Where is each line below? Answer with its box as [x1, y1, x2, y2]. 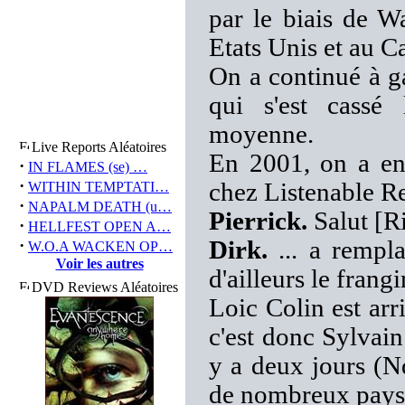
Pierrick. [209, 207, 307, 235]
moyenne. [209, 120, 314, 148]
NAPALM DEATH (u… [28, 199, 172, 214]
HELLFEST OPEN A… [28, 219, 171, 234]
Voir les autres [55, 256, 144, 271]
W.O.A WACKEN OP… [28, 239, 173, 254]
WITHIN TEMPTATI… [28, 179, 169, 194]
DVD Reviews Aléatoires [32, 279, 178, 295]
